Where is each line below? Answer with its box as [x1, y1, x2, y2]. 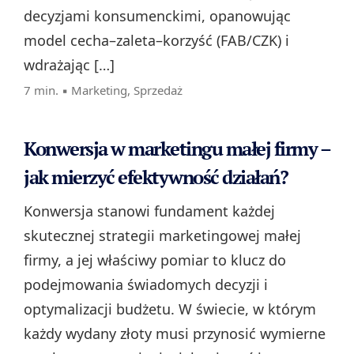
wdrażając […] [24, 55, 115, 75]
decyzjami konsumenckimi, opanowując [24, 6, 291, 26]
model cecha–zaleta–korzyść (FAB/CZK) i [24, 31, 289, 51]
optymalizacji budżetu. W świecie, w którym [24, 299, 316, 319]
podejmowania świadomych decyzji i [24, 275, 268, 295]
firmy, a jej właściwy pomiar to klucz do [24, 250, 286, 270]
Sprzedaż [134, 82, 183, 99]
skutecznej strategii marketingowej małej [24, 226, 301, 246]
